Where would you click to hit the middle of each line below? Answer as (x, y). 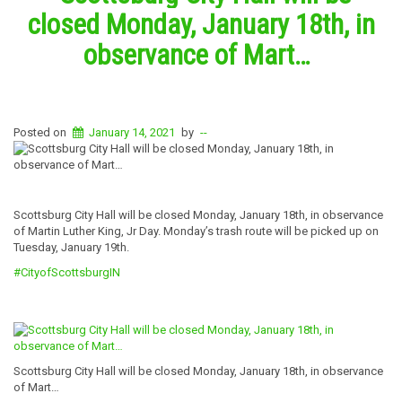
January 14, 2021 (132, 132)
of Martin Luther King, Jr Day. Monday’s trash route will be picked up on (196, 231)
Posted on (41, 132)
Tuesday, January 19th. (71, 247)
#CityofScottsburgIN (67, 272)
